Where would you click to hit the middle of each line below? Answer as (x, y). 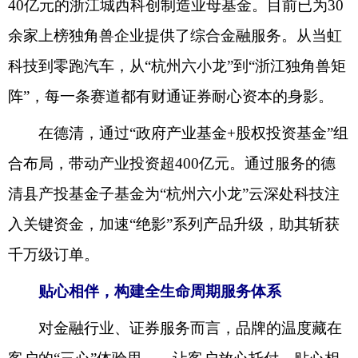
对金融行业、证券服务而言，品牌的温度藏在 (175, 328)
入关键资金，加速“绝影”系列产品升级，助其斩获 (174, 224)
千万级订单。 (54, 254)
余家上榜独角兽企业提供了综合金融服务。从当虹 (175, 35)
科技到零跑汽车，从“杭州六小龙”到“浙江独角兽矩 (177, 66)
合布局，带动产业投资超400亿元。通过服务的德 (172, 163)
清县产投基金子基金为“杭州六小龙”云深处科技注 (174, 193)
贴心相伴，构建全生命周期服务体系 (160, 291)
